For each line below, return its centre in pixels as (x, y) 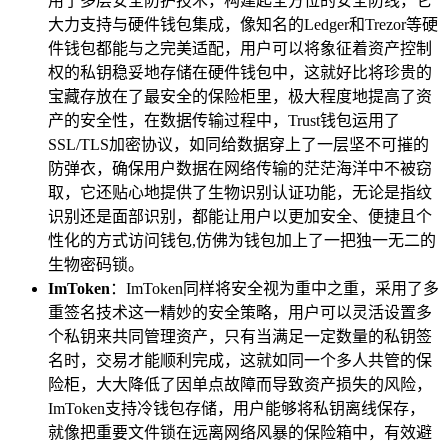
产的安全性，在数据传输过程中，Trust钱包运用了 (224, 120)
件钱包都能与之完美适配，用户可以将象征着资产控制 (240, 48)
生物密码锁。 (96, 264)
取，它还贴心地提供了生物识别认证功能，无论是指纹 (240, 192)
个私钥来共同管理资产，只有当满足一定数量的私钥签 (240, 336)
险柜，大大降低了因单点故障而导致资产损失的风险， (240, 384)
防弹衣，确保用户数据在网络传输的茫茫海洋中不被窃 (240, 168)
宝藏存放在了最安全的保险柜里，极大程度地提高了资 (240, 96)
